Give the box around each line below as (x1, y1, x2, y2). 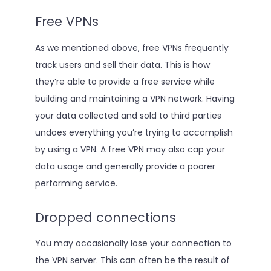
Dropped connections (34, 208, 176, 226)
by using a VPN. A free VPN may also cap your (34, 143, 225, 155)
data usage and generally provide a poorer (34, 160, 215, 172)
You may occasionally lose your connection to (34, 237, 232, 250)
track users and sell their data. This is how (34, 58, 210, 71)
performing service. (34, 177, 117, 189)
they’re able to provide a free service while (34, 75, 215, 88)
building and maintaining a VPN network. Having (34, 92, 235, 105)
